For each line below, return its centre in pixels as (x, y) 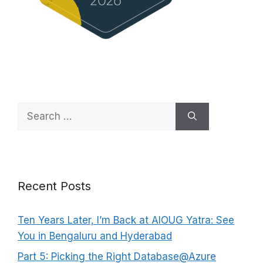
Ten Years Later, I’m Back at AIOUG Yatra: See (126, 220)
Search (34, 109)
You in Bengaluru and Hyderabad (95, 236)
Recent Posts (54, 186)
